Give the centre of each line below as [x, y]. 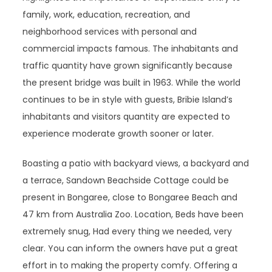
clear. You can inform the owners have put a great [131, 248]
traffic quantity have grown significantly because [128, 65]
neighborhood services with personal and [110, 31]
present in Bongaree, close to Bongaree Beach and [130, 197]
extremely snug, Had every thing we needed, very [127, 231]
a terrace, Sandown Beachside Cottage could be [126, 180]
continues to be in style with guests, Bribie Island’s [128, 99]
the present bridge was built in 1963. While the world [132, 82]
